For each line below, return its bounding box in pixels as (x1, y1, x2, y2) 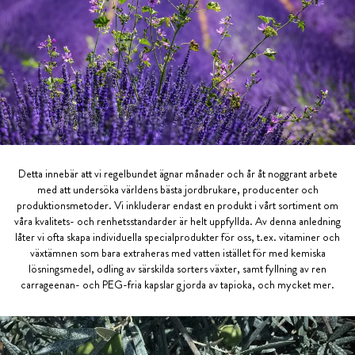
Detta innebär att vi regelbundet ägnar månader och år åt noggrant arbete (17, 165, 338, 181)
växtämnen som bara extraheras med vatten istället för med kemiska (29, 244, 326, 261)
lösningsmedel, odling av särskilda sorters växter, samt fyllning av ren (29, 260, 326, 277)
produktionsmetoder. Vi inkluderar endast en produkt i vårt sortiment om (17, 197, 338, 213)
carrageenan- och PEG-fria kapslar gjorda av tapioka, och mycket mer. (21, 276, 334, 292)
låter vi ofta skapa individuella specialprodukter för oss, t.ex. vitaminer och (15, 228, 340, 245)
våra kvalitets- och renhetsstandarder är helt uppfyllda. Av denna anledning (14, 212, 341, 229)
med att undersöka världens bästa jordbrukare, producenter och (36, 181, 319, 197)
